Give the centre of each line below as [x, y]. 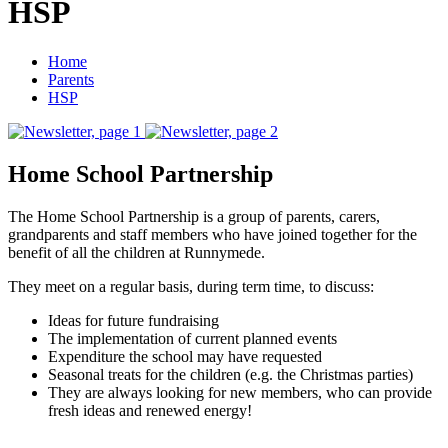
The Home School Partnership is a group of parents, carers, [194, 216]
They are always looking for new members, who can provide [240, 392]
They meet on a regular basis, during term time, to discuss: [191, 286]
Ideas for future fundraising [133, 320]
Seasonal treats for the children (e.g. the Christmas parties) [230, 374]
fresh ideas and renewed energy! [150, 410]
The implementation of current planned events [192, 338]
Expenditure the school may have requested [185, 356]
